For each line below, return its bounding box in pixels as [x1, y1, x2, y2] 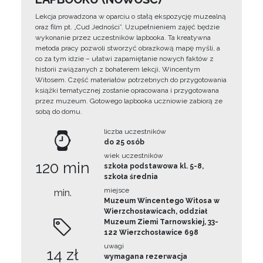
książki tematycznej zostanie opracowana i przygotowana [35, 86, 219, 95]
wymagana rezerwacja [104, 252, 188, 261]
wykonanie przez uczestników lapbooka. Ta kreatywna [35, 33, 211, 42]
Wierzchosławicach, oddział [104, 207, 208, 215]
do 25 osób [104, 138, 145, 146]
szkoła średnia [104, 173, 159, 181]
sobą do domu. [35, 107, 82, 116]
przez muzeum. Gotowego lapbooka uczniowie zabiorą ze [35, 97, 222, 105]
